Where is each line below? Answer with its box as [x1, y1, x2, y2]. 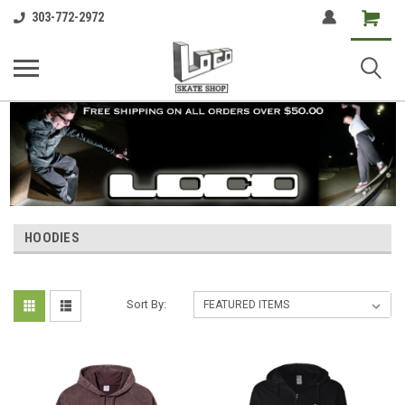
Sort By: [127, 297, 167, 312]
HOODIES [24, 230, 80, 247]
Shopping [351, 7, 403, 22]
